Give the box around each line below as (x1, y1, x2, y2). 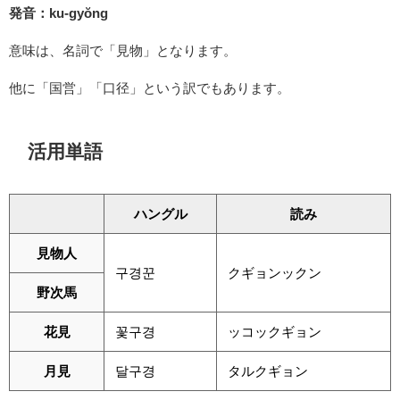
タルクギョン (228, 363, 308, 378)
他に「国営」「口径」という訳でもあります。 (9, 81, 290, 96)
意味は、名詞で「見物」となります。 (9, 44, 237, 58)
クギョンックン (228, 265, 321, 279)
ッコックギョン (228, 324, 321, 338)
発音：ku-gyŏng (9, 6, 108, 21)
